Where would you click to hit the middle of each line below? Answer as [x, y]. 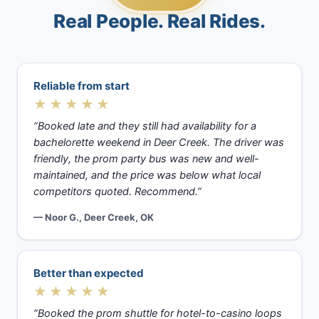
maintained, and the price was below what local [147, 175]
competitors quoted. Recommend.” [117, 192]
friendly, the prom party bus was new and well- [146, 159]
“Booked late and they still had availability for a [145, 126]
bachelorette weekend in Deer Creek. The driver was [159, 142]
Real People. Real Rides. [159, 21]
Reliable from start [82, 86]
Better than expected [89, 273]
